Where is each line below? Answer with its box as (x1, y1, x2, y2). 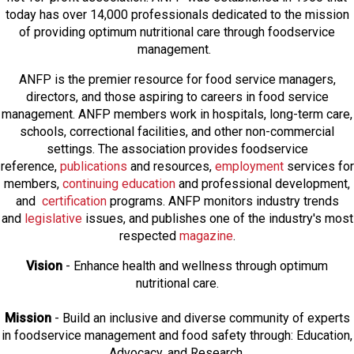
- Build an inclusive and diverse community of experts (51, 311, 350, 326)
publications (59, 159, 127, 175)
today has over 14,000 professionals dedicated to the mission (5, 7, 349, 23)
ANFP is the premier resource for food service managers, (18, 72, 336, 88)
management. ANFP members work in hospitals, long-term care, (2, 107, 352, 122)
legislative (24, 211, 82, 227)
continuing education (62, 176, 175, 192)
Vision (26, 258, 62, 274)
